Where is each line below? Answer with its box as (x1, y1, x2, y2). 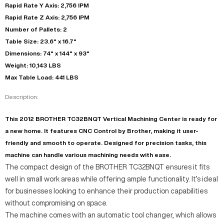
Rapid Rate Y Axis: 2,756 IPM (5, 1, 89, 8)
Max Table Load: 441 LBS (5, 73, 78, 80)
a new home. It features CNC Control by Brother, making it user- (5, 127, 198, 134)
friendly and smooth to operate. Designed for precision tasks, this (5, 139, 206, 146)
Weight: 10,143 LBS (5, 61, 61, 68)
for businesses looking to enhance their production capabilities (5, 187, 207, 194)
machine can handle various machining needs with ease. (5, 151, 171, 158)
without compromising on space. (5, 199, 107, 206)
